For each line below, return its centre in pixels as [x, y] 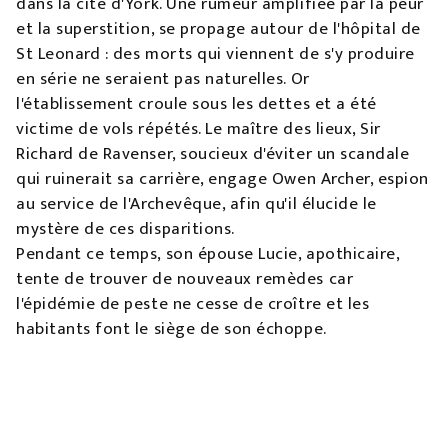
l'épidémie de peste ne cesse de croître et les [193, 304]
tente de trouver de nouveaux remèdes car [185, 279]
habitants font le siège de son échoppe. [171, 329]
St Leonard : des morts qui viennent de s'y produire [215, 54]
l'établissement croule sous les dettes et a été [196, 104]
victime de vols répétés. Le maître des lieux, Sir [198, 129]
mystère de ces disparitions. [125, 229]
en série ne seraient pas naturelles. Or [163, 79]
